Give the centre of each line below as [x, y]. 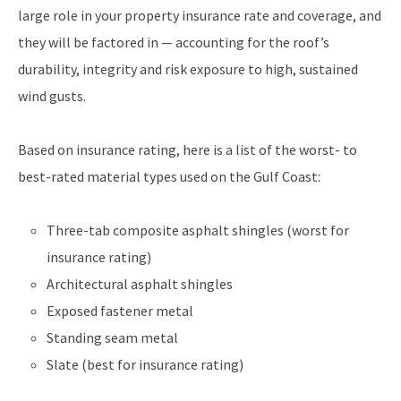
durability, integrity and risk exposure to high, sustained [188, 68]
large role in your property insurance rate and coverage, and [200, 15]
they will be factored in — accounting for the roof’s [174, 42]
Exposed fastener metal [120, 310]
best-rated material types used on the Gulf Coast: [169, 176]
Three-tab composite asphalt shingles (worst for [198, 230]
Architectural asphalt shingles [140, 283]
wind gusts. [52, 95]
